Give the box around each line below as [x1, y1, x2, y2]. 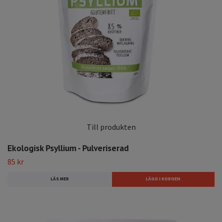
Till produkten [86, 121, 136, 132]
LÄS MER [50, 176, 69, 182]
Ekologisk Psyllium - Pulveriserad [7, 142, 129, 154]
